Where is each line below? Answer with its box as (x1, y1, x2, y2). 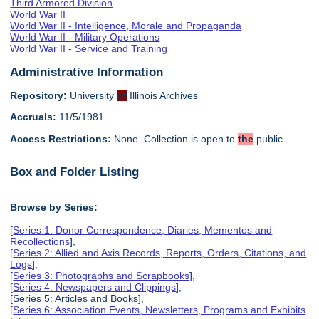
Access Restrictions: (10, 132, 112, 145)
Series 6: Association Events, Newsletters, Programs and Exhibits (13, 303, 306, 315)
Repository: (10, 89, 68, 101)
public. (253, 132, 286, 145)
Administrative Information (10, 64, 164, 79)
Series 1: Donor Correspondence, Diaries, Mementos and (13, 224, 273, 236)
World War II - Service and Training (10, 43, 168, 55)
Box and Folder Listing (10, 164, 140, 179)
